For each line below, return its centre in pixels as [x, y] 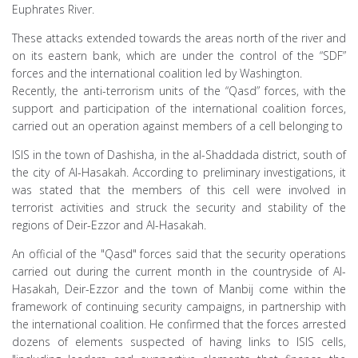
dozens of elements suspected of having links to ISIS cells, [179, 342]
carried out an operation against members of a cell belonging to [177, 126]
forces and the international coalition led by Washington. [157, 74]
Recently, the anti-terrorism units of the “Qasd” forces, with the [179, 91]
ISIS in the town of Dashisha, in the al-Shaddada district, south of [179, 155]
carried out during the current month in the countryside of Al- [179, 272]
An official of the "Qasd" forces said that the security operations [179, 254]
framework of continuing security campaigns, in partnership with [179, 307]
